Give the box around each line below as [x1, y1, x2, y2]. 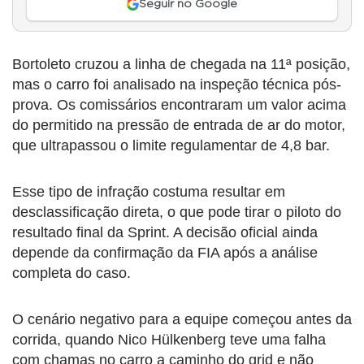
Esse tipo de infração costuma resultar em [12, 184, 285, 201]
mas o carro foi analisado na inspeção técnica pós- [12, 76, 341, 93]
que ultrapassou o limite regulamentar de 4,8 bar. [12, 137, 330, 154]
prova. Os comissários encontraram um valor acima [12, 97, 346, 114]
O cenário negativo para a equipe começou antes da [12, 311, 352, 328]
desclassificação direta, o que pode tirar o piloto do [12, 204, 341, 221]
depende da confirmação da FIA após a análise [12, 245, 318, 262]
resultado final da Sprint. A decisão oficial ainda [12, 224, 318, 241]
